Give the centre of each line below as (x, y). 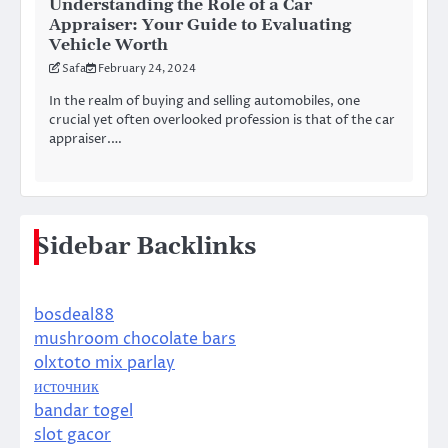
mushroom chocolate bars (135, 339)
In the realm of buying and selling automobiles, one (204, 100)
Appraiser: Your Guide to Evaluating (200, 24)
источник (66, 387)
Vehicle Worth (108, 44)
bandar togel (83, 411)
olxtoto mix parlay (104, 363)
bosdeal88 (74, 315)
